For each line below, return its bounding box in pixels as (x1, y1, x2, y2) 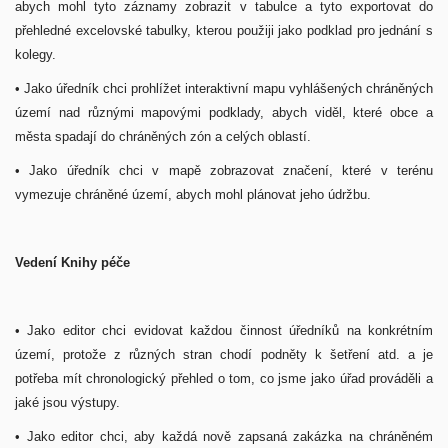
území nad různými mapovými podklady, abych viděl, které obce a (15, 105, 433, 120)
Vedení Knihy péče (15, 255, 134, 270)
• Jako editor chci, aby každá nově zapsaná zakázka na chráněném (15, 429, 433, 444)
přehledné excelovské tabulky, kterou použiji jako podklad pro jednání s (15, 23, 433, 38)
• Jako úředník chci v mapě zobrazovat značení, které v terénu (15, 163, 433, 178)
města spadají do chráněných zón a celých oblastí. (15, 129, 311, 144)
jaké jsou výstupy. (15, 395, 124, 410)
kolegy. (15, 47, 60, 62)
